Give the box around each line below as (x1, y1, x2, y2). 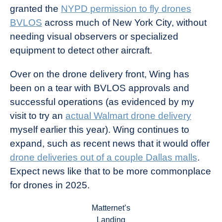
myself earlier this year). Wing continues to (10, 124, 189, 135)
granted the (10, 3, 61, 14)
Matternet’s (92, 204, 130, 213)
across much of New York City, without (42, 17, 207, 28)
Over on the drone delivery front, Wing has (10, 69, 189, 80)
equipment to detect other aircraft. (10, 45, 152, 56)
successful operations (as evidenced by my (10, 97, 194, 108)
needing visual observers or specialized (10, 31, 178, 42)
